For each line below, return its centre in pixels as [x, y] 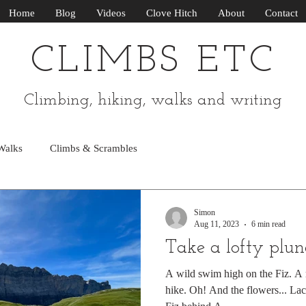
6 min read [268, 224]
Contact [281, 13]
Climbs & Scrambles [94, 148]
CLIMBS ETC [153, 62]
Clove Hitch [172, 13]
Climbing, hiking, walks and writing [153, 100]
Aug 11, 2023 [217, 224]
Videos [111, 13]
